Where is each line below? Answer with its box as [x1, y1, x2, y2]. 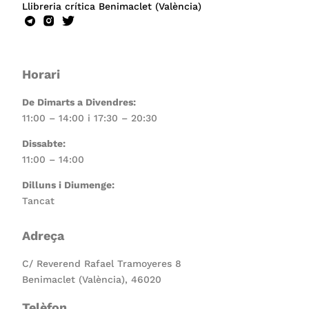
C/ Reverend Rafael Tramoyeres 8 [22, 258, 182, 270]
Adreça [22, 228, 65, 243]
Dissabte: [22, 138, 66, 150]
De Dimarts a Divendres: [22, 97, 137, 108]
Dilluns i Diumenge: [22, 179, 115, 191]
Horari [22, 67, 61, 82]
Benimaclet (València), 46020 [22, 274, 162, 286]
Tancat [22, 195, 55, 207]
